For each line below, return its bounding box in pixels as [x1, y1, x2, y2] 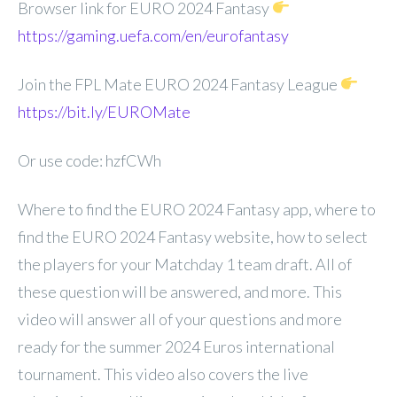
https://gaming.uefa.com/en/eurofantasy [18, 25, 289, 45]
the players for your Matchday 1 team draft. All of [18, 253, 352, 274]
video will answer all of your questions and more [18, 308, 342, 329]
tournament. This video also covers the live [18, 363, 308, 384]
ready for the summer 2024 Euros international [18, 336, 335, 356]
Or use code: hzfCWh [18, 150, 161, 170]
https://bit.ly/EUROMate [18, 101, 191, 121]
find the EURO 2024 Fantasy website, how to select [18, 226, 368, 246]
